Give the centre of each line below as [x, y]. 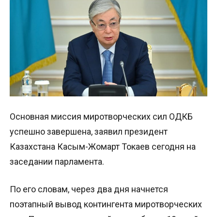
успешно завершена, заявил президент [89, 132]
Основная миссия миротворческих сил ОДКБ [101, 117]
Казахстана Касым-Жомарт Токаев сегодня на [103, 147]
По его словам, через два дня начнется [89, 189]
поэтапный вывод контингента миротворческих [106, 204]
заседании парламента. [57, 162]
